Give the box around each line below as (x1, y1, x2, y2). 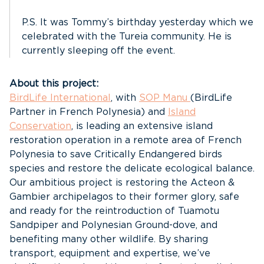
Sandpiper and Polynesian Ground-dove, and (9, 220, 217, 230)
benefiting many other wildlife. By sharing (9, 235, 208, 244)
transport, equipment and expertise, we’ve (9, 249, 210, 258)
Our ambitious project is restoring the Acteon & (9, 178, 235, 187)
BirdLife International (9, 93, 111, 103)
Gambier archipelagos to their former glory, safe (9, 192, 239, 202)
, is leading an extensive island (71, 121, 213, 131)
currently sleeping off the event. (22, 46, 175, 55)
